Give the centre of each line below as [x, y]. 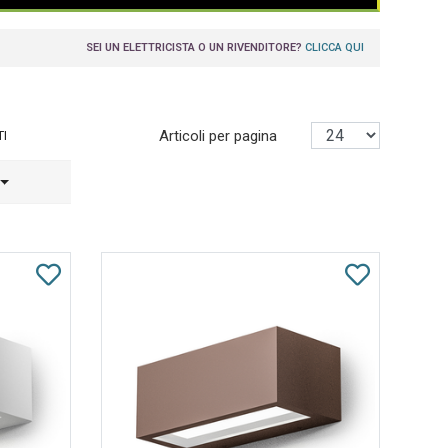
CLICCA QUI [335, 47]
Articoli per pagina [220, 135]
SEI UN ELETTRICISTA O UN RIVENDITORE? [196, 47]
